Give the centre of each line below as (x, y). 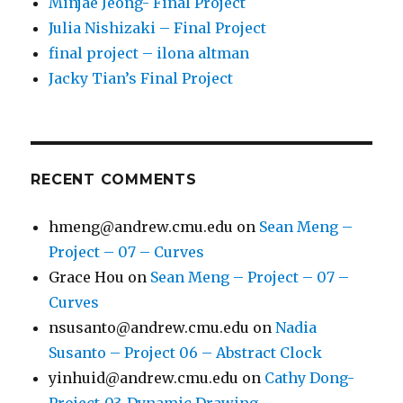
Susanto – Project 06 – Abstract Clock (186, 353)
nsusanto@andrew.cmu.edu (149, 328)
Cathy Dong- (310, 378)
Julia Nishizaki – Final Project (158, 28)
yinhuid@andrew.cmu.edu (144, 378)
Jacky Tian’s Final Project (141, 79)
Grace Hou (87, 278)
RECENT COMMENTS (114, 180)
